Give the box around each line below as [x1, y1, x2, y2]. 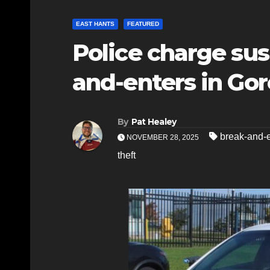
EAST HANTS [76, 20, 115, 27]
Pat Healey [131, 116, 177, 127]
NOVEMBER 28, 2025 [125, 133, 201, 142]
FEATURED [127, 20, 159, 27]
